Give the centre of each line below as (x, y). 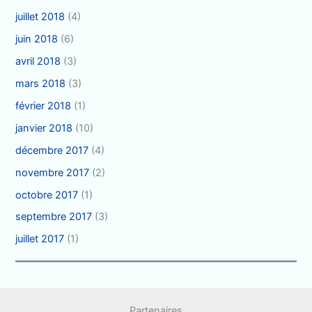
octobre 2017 (47, 195)
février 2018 (44, 106)
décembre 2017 (52, 150)
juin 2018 (37, 39)
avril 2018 (38, 61)
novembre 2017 (53, 172)
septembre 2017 (54, 217)
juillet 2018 (40, 17)
